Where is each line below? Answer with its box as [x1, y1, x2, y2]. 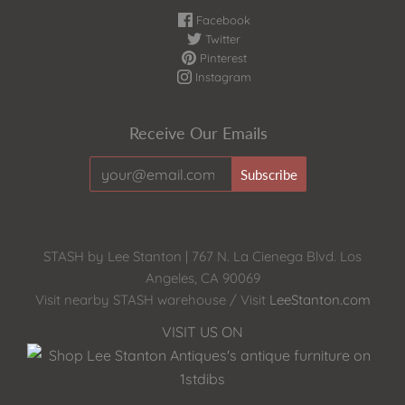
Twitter [202, 32, 240, 47]
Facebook [192, 13, 250, 28]
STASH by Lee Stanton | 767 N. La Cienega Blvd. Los [43, 248, 362, 266]
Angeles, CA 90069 [145, 269, 260, 287]
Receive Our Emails [128, 123, 268, 144]
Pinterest [195, 51, 247, 66]
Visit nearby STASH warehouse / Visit [34, 291, 269, 309]
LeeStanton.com [268, 291, 371, 309]
